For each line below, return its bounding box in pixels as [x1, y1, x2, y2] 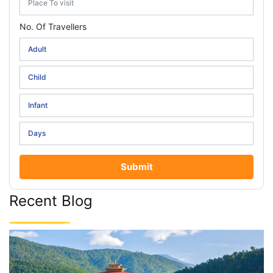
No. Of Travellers [19, 21, 87, 32]
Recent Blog [9, 191, 93, 210]
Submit [120, 160, 153, 172]
